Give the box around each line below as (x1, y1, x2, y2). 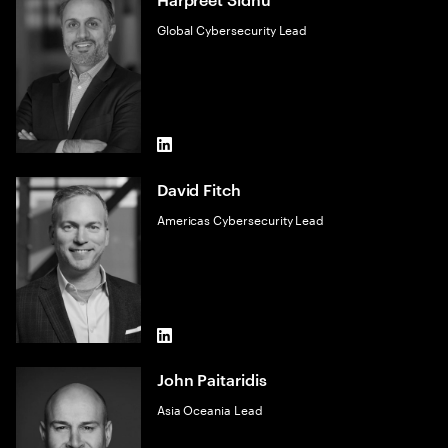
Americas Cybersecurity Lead (156, 208, 325, 228)
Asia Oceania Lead (156, 399, 263, 419)
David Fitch (156, 177, 241, 200)
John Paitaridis (156, 368, 267, 391)
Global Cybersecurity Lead (156, 18, 308, 38)
